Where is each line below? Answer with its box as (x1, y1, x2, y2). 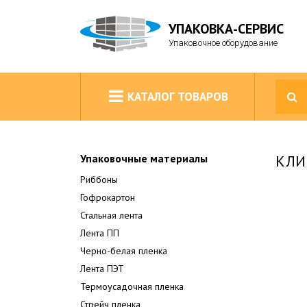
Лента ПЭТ (80, 262, 124, 275)
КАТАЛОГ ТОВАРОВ (127, 89, 228, 104)
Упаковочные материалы (80, 151, 208, 165)
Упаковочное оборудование (169, 38, 278, 48)
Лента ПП (80, 227, 119, 239)
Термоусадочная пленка (80, 280, 184, 293)
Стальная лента (80, 209, 143, 221)
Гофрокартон (80, 191, 135, 204)
